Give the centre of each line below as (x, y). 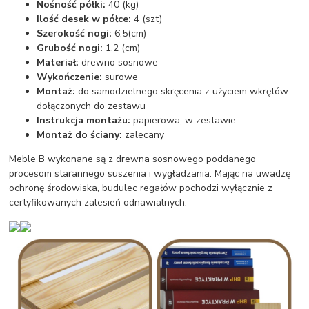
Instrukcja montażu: (84, 120)
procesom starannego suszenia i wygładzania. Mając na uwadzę (150, 173)
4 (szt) (147, 19)
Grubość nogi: (71, 48)
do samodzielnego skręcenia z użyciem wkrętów (183, 91)
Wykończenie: (70, 77)
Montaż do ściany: (80, 134)
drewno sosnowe (119, 62)
